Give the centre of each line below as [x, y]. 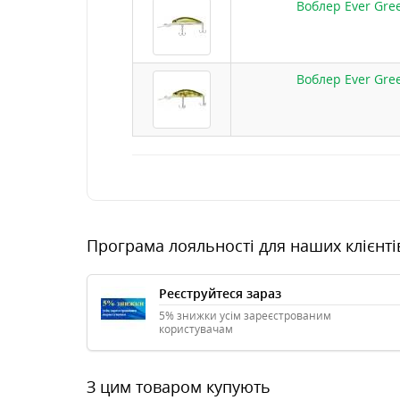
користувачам [196, 329]
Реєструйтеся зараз [220, 293]
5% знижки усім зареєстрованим [245, 316]
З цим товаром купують [179, 387]
